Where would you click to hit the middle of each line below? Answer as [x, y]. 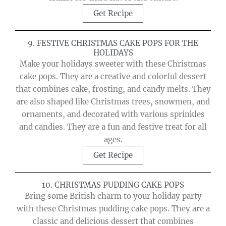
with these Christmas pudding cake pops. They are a [113, 209]
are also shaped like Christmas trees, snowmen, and [113, 102]
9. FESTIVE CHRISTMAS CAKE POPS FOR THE [113, 43]
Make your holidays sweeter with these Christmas [113, 64]
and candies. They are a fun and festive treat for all [113, 127]
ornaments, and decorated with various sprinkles [113, 115]
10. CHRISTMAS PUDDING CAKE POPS [113, 185]
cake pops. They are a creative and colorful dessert [113, 77]
